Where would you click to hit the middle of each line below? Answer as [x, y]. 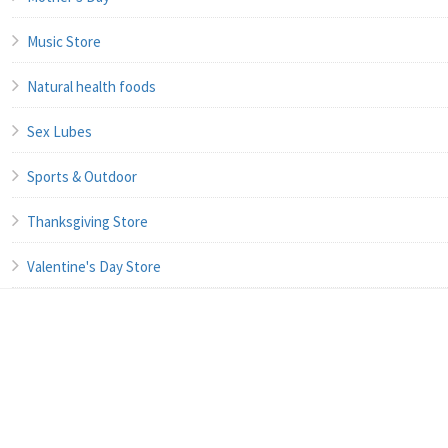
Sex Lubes [59, 131]
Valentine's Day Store [94, 266]
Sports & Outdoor [82, 176]
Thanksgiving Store [87, 221]
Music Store [64, 41]
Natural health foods [91, 86]
